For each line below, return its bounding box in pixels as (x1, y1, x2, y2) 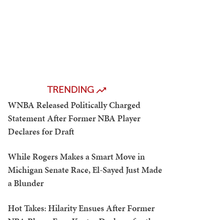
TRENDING (47, 84, 96, 95)
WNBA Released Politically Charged (8, 99, 140, 111)
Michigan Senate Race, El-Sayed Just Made (8, 164, 162, 176)
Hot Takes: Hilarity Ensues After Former (8, 202, 155, 214)
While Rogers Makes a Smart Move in (8, 150, 145, 163)
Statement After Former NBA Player (8, 112, 140, 124)
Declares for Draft (8, 125, 74, 137)
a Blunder (8, 177, 44, 189)
